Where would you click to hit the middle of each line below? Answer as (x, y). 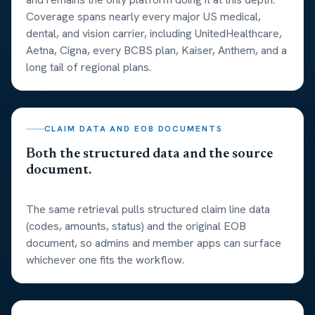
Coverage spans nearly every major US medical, (143, 17)
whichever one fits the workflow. (105, 260)
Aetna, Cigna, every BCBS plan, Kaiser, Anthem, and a (156, 51)
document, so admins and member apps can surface (154, 243)
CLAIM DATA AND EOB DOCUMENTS (133, 129)
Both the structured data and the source (149, 154)
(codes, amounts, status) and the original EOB (136, 226)
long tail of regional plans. (89, 67)
